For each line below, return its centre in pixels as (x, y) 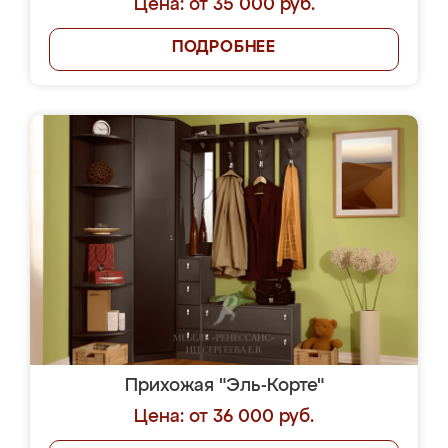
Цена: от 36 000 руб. (224, 417)
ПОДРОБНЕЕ (224, 48)
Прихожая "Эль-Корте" (224, 386)
